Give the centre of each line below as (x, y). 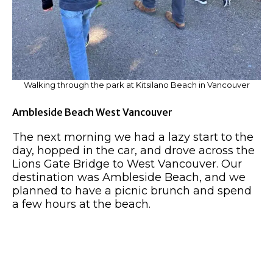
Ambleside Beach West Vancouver (92, 112)
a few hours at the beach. (81, 204)
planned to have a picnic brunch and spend (132, 190)
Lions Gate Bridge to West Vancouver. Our (127, 164)
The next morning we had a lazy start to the (133, 137)
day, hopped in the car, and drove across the (133, 150)
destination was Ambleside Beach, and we (129, 177)
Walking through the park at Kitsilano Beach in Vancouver (136, 84)
